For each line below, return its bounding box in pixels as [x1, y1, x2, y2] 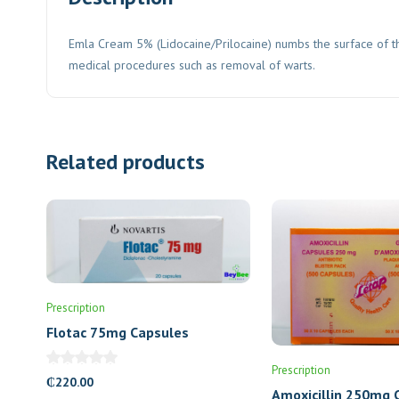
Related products [46, 148, 205, 175]
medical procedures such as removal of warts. [69, 57, 315, 73]
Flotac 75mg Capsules [46, 322, 189, 341]
